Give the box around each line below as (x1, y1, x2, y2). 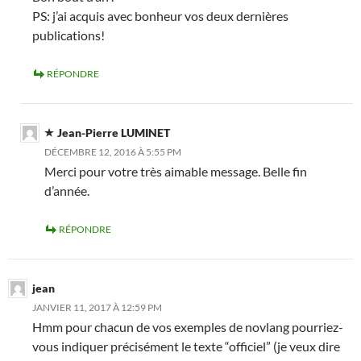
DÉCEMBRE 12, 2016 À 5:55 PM (44, 146, 181, 158)
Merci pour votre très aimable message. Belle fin (44, 164, 307, 179)
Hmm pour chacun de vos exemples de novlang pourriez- (32, 319, 343, 334)
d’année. (44, 183, 89, 198)
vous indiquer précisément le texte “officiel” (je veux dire (32, 338, 340, 354)
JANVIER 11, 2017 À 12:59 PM (32, 301, 162, 313)
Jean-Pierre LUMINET (57, 126, 170, 139)
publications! (32, 27, 105, 43)
